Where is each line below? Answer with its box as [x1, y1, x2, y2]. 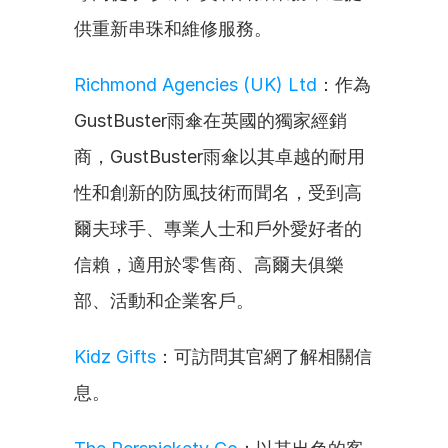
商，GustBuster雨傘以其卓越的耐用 [74, 146, 365, 167]
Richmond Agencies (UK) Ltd [74, 74, 317, 95]
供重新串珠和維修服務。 [74, 18, 272, 39]
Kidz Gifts [74, 346, 156, 367]
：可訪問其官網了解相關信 [156, 346, 372, 367]
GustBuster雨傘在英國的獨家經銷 [74, 110, 347, 131]
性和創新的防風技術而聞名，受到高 [74, 182, 362, 203]
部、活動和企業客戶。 [74, 290, 254, 311]
